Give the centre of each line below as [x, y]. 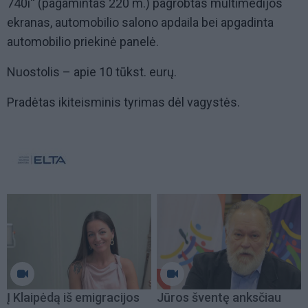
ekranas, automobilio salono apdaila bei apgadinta [140, 23]
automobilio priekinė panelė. [83, 42]
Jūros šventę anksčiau [219, 297]
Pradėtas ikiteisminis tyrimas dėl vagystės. [123, 102]
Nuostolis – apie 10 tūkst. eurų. [92, 72]
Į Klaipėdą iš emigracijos [73, 297]
